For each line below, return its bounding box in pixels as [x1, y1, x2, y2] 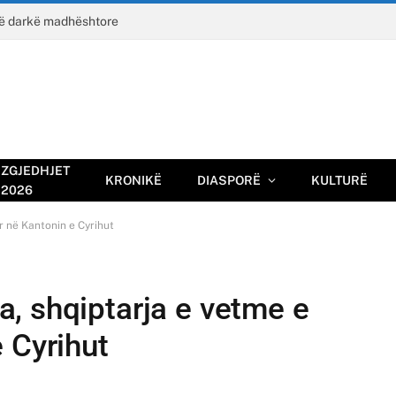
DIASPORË [197, 173, 261, 187]
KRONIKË [105, 173, 162, 187]
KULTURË [311, 173, 368, 187]
